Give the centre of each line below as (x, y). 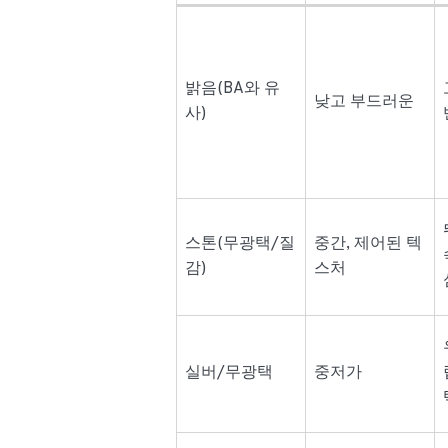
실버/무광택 (229, 373)
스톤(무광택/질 (240, 244)
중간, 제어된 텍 (368, 244)
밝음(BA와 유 (233, 89)
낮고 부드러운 (364, 102)
